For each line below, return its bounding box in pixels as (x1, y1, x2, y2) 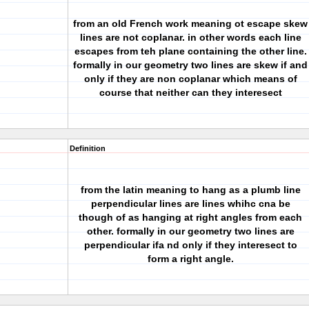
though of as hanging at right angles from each (79, 212, 302, 223)
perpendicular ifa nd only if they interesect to (83, 239, 297, 250)
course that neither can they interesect (99, 87, 282, 98)
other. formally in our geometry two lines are (86, 226, 295, 237)
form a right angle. (147, 253, 234, 264)
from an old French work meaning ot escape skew (73, 18, 308, 29)
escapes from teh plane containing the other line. (74, 46, 307, 57)
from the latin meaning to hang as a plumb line (80, 184, 301, 195)
